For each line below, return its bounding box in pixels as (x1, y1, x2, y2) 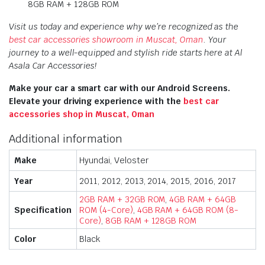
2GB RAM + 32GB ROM (79, 194, 166, 205)
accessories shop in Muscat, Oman (9, 109, 155, 119)
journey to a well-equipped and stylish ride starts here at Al (9, 47, 243, 58)
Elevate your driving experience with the (9, 96, 183, 106)
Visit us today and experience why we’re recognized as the (9, 21, 239, 32)
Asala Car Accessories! (9, 60, 97, 71)
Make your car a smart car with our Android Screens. (9, 83, 230, 93)
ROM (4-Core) (79, 205, 133, 215)
